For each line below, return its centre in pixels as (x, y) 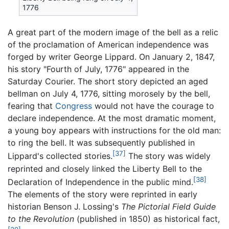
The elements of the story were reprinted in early (102, 194)
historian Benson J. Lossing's (64, 207)
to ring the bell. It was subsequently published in (101, 143)
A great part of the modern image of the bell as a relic (113, 32)
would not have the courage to (153, 106)
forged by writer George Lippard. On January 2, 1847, (111, 57)
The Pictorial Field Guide (168, 207)
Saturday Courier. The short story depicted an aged (108, 82)
